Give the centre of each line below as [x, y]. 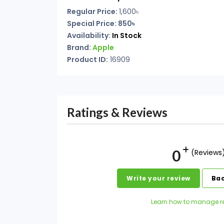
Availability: [89, 35]
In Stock [127, 35]
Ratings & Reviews [117, 112]
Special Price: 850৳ [101, 23]
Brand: [80, 47]
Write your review [158, 178]
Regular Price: [93, 11]
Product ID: [87, 59]
